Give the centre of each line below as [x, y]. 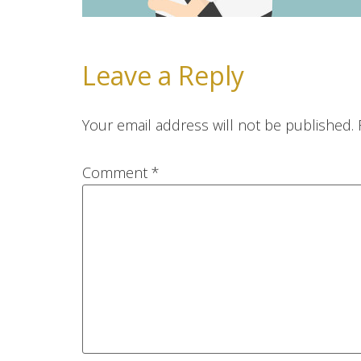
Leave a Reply [163, 76]
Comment [117, 172]
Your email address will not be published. [218, 125]
